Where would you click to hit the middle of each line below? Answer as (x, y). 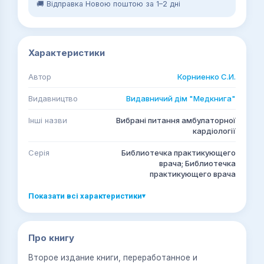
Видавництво (53, 98)
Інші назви (48, 120)
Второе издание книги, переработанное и (113, 258)
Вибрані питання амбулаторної (176, 120)
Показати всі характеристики (85, 196)
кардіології (214, 131)
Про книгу (51, 238)
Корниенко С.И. (207, 77)
